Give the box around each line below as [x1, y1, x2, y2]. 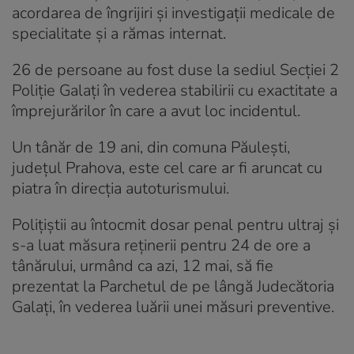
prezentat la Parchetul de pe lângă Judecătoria [12, 275, 334, 297]
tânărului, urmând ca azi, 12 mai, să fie [12, 254, 273, 277]
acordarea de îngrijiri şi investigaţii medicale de [12, 2, 335, 24]
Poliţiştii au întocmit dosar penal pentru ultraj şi [12, 213, 339, 235]
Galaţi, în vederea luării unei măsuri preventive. [12, 296, 334, 318]
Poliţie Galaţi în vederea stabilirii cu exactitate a [12, 79, 337, 101]
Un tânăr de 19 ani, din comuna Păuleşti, [12, 136, 290, 158]
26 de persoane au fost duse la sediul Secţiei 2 [12, 58, 339, 81]
